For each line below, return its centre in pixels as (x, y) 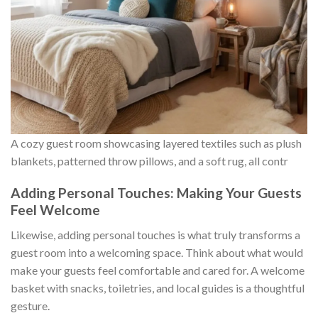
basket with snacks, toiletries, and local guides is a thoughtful (158, 287)
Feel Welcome (55, 210)
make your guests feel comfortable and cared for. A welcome (158, 270)
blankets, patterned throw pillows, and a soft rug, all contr (149, 161)
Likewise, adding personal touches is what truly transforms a (155, 234)
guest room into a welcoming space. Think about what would (157, 252)
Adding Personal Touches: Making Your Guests (156, 193)
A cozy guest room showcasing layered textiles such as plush (156, 143)
